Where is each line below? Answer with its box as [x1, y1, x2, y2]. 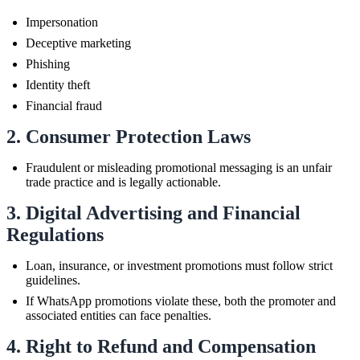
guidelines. [26, 272, 80, 287]
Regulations [6, 223, 104, 245]
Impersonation [26, 14, 98, 29]
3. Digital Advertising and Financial [6, 202, 301, 223]
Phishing [26, 56, 70, 71]
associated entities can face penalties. [26, 308, 211, 322]
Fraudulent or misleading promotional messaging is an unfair [26, 160, 332, 174]
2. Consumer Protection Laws [6, 125, 251, 147]
